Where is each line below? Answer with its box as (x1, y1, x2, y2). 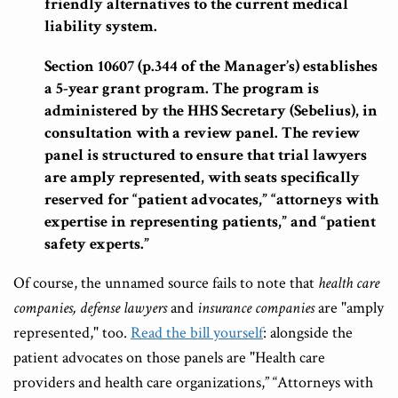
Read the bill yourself (131, 322, 263, 344)
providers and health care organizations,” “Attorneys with (13, 372, 373, 394)
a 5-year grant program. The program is (44, 78, 319, 99)
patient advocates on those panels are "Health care (13, 347, 325, 369)
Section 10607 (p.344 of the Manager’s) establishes (44, 56, 378, 77)
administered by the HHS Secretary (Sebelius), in (44, 100, 378, 122)
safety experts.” (44, 234, 149, 255)
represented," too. (13, 322, 131, 344)
